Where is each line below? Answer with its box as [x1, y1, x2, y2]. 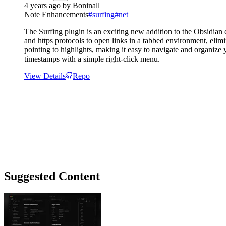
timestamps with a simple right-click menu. [24, 54, 160, 63]
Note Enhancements [24, 10, 88, 19]
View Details [24, 71, 66, 80]
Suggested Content [4, 169, 100, 183]
